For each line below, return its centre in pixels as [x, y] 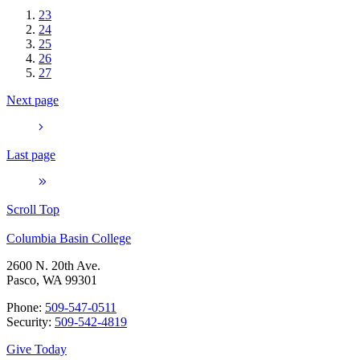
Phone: [26, 307]
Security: [31, 321]
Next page [33, 100]
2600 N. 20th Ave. [53, 265]
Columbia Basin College [69, 238]
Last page [31, 154]
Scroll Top [33, 209]
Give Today [37, 349]
